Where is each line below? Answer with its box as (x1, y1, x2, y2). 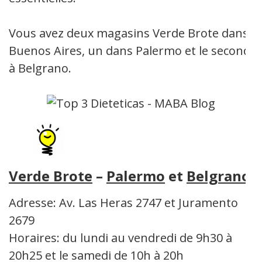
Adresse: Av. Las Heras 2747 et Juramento (9, 194, 238, 211)
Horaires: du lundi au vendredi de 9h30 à (9, 229, 232, 246)
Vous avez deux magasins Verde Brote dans (9, 25, 249, 41)
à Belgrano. (9, 60, 71, 76)
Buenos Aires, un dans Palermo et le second (9, 42, 250, 58)
